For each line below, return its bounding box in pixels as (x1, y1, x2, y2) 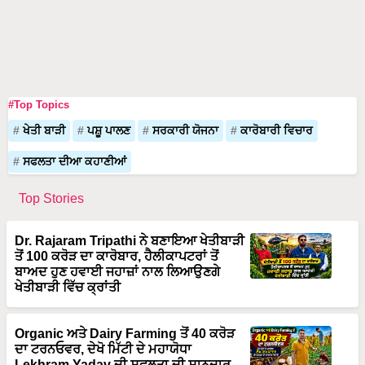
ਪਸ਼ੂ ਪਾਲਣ (87, 124, 130, 137)
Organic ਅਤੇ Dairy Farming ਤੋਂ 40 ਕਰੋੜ (15, 326, 235, 341)
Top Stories (19, 191, 84, 205)
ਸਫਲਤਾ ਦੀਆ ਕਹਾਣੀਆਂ (23, 155, 126, 168)
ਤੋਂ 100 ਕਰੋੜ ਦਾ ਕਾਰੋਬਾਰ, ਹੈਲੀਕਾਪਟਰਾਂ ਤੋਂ (15, 248, 219, 263)
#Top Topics (8, 98, 69, 111)
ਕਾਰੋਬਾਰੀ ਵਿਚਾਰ (240, 124, 313, 137)
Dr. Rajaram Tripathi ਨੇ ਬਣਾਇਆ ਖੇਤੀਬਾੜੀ (15, 233, 245, 248)
